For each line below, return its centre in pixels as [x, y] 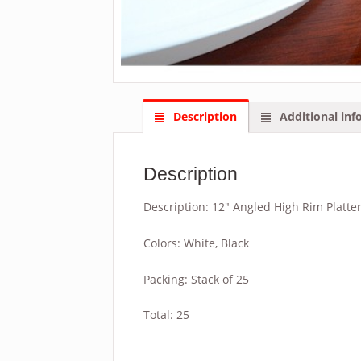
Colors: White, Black [196, 243]
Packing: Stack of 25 [196, 279]
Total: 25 [166, 315]
